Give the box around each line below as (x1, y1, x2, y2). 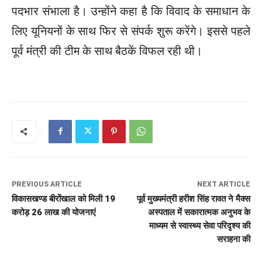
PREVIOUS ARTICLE (12, 180, 82, 188)
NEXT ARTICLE (196, 180, 250, 188)
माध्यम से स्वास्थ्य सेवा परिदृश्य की (149, 220, 250, 231)
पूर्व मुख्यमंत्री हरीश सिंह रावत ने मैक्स (136, 193, 250, 204)
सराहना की (216, 233, 250, 244)
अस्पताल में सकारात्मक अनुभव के (147, 206, 250, 218)
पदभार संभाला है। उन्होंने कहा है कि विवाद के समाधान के (12, 4, 250, 18)
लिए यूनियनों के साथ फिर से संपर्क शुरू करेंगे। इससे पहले (12, 24, 250, 37)
